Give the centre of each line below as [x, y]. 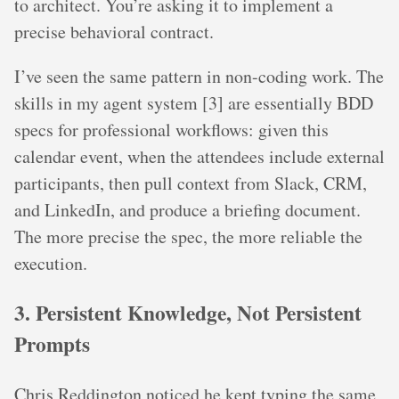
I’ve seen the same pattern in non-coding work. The [199, 76]
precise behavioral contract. [114, 31]
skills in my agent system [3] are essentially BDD [194, 102]
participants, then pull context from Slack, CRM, [191, 183]
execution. [51, 263]
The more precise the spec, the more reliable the [188, 236]
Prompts [52, 344]
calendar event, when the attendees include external [199, 156]
